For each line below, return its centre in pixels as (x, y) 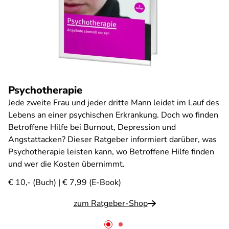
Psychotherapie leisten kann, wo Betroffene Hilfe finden (111, 152)
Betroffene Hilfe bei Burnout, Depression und (92, 127)
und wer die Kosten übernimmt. (66, 164)
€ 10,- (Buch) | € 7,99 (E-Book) (65, 182)
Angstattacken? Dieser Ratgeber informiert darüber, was (112, 140)
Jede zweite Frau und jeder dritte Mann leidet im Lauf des (114, 103)
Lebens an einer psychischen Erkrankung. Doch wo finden (113, 115)
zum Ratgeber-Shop (110, 203)
